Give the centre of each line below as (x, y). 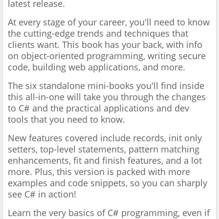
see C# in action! (42, 194)
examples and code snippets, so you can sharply (108, 183)
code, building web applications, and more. (97, 67)
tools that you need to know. (68, 120)
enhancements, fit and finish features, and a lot (105, 161)
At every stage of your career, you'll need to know (109, 22)
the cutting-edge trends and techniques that (98, 33)
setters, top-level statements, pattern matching (104, 149)
